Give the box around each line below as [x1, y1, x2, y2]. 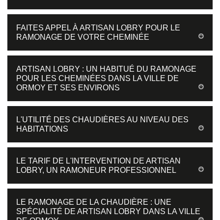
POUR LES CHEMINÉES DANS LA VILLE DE [16, 74, 179, 82]
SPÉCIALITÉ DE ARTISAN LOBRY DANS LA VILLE [16, 207, 200, 216]
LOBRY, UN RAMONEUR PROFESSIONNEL [16, 165, 176, 174]
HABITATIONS [16, 124, 68, 133]
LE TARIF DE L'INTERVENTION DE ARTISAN [16, 156, 181, 165]
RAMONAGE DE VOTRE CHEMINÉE [16, 32, 149, 41]
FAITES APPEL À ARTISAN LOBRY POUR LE [16, 23, 180, 32]
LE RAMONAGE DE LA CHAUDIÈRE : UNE [16, 197, 171, 206]
